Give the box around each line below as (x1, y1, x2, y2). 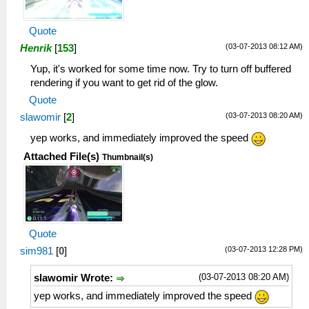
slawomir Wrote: (34, 272, 116, 283)
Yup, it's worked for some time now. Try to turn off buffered (30, 63, 291, 74)
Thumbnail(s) (102, 152, 153, 162)
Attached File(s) (23, 150, 99, 162)
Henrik (20, 43, 52, 54)
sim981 (20, 245, 53, 257)
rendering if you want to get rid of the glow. (30, 77, 218, 88)
